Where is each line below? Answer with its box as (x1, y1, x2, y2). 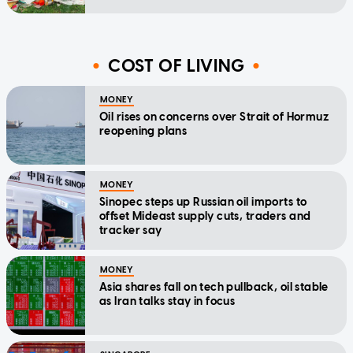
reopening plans (99, 124, 188, 139)
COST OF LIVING (107, 54, 246, 76)
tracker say (99, 224, 162, 238)
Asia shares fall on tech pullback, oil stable (99, 281, 329, 295)
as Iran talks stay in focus (99, 295, 236, 309)
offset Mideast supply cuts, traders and (99, 210, 311, 224)
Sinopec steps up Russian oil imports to (99, 195, 307, 210)
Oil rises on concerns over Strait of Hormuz (99, 110, 329, 124)
